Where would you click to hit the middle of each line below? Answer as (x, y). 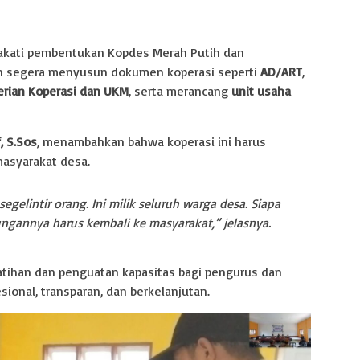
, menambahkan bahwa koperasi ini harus (151, 141)
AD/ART (281, 71)
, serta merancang (180, 90)
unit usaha (261, 90)
